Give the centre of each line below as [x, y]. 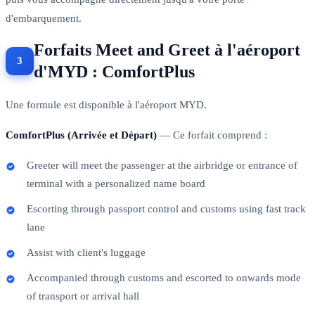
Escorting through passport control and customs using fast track [166, 208]
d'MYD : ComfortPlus [114, 71]
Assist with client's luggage [86, 252]
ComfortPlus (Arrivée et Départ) [81, 135]
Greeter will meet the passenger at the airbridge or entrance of [162, 165]
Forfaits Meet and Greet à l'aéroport [167, 50]
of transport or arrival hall [83, 296]
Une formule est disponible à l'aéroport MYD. [106, 104]
